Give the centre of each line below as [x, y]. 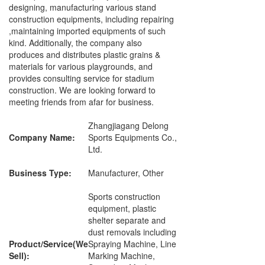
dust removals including [132, 232]
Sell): [19, 256]
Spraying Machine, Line [132, 244]
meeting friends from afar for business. [81, 102]
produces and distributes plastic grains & [85, 54]
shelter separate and [127, 220]
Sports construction [124, 196]
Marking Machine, [122, 256]
